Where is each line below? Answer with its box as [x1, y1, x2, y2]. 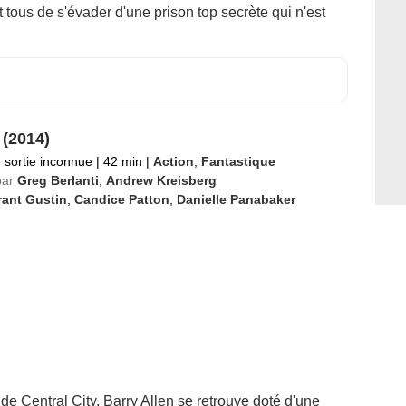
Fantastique [200, 154, 275, 169]
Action [152, 154, 194, 169]
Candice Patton [73, 192, 169, 207]
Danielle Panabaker [176, 192, 295, 207]
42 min [99, 154, 146, 169]
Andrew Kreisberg [105, 173, 217, 188]
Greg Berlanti [16, 173, 99, 188]
